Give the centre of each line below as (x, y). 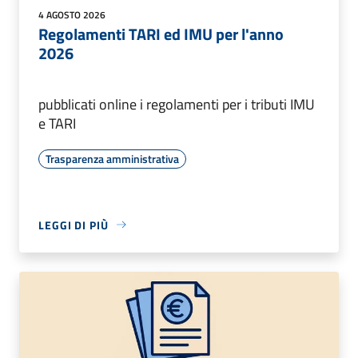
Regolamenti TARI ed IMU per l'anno (161, 34)
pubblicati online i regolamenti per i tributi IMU (177, 104)
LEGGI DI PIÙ (74, 225)
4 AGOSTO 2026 (72, 14)
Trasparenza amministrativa (112, 158)
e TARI (57, 123)
